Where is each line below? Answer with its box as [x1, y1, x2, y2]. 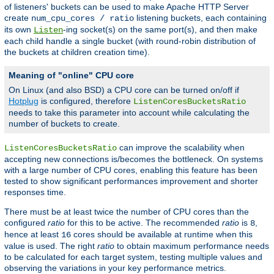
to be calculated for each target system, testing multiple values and [4, 252, 262, 262]
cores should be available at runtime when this [71, 229, 253, 240]
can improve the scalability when [117, 143, 245, 153]
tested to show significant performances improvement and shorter [4, 176, 258, 187]
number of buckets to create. [9, 119, 120, 129]
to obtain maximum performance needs [114, 241, 269, 251]
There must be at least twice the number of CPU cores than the [4, 207, 249, 217]
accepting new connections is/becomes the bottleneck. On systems [4, 154, 263, 165]
